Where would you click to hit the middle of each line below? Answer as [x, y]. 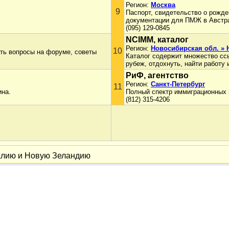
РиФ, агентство [157, 75]
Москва [163, 5]
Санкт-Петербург [178, 84]
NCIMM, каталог [157, 40]
